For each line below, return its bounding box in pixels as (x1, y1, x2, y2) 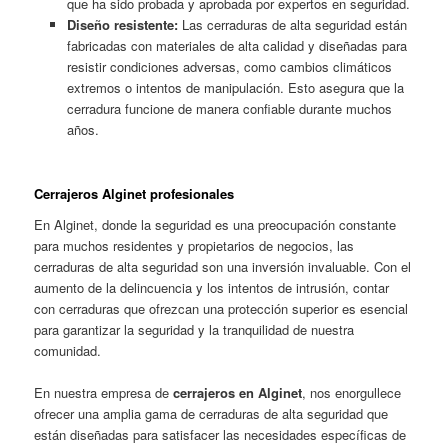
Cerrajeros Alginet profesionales (34, 183, 239, 203)
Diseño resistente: (66, 15, 178, 35)
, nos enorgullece (302, 383, 402, 403)
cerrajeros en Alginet (173, 383, 303, 403)
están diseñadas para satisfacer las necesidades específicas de (34, 425, 407, 445)
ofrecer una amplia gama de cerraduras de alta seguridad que (34, 404, 389, 424)
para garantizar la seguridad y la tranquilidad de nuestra (34, 320, 355, 340)
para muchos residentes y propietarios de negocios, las (34, 236, 355, 256)
